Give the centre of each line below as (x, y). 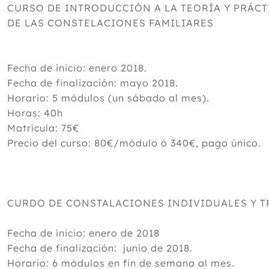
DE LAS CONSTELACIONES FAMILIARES (110, 23)
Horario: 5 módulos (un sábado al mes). (108, 98)
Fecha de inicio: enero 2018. (77, 68)
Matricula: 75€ (43, 128)
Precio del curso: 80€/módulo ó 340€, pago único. (134, 143)
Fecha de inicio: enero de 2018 (83, 233)
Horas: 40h (35, 113)
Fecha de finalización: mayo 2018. (93, 83)
